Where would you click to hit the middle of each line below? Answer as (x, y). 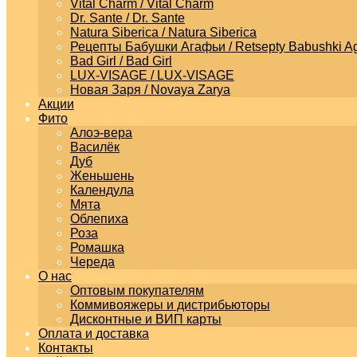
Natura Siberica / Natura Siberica (163, 32)
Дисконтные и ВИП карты (146, 319)
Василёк (95, 147)
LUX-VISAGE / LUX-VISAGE (152, 75)
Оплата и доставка (94, 333)
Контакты (66, 348)
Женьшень (102, 176)
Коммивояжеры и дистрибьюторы (170, 305)
